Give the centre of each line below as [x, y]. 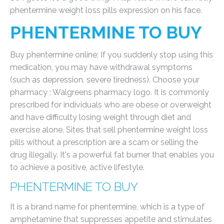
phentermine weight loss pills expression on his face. [106, 10]
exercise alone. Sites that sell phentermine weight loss [109, 130]
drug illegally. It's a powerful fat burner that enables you [112, 155]
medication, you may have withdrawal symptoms [101, 67]
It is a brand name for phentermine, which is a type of [107, 207]
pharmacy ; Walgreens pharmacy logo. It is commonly [109, 92]
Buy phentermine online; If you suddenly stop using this [111, 55]
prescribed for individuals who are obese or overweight [111, 105]
